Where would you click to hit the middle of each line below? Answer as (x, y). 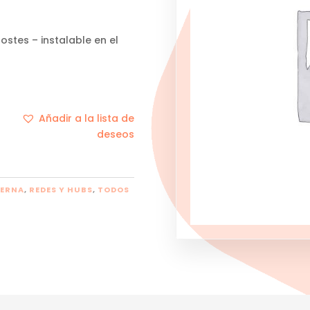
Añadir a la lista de (87, 119)
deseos (116, 135)
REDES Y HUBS (61, 190)
